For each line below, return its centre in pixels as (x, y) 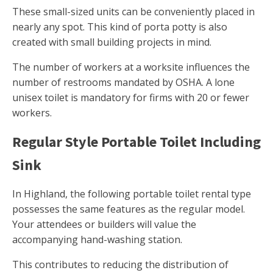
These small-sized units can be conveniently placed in (133, 12)
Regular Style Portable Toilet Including (136, 142)
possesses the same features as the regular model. (129, 209)
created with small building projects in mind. (112, 42)
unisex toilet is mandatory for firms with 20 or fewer (131, 98)
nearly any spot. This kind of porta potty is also (120, 27)
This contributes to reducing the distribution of (120, 265)
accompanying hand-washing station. (97, 240)
